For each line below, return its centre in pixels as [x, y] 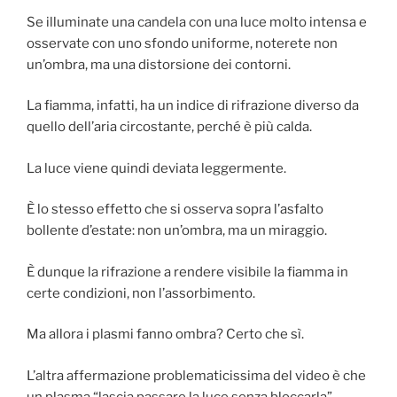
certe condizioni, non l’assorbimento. [141, 293]
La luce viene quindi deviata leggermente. [156, 168]
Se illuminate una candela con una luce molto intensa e [197, 22]
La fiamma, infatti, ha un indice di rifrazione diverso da [193, 106]
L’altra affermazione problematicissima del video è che [196, 375]
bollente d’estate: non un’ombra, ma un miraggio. [177, 231]
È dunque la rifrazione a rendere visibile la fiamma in [187, 272]
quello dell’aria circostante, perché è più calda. [169, 127]
